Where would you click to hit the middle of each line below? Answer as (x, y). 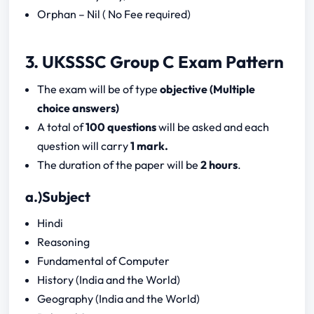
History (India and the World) (109, 279)
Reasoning (64, 241)
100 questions (121, 127)
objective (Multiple (208, 89)
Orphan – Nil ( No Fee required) (114, 14)
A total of (62, 127)
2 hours (219, 164)
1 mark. (150, 145)
